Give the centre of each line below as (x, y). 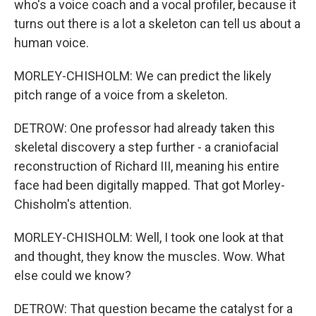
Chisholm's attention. (73, 204)
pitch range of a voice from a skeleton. (121, 95)
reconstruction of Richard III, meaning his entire (147, 166)
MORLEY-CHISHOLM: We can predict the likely (143, 76)
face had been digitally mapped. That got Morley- (150, 185)
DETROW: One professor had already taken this (145, 128)
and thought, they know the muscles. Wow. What (150, 256)
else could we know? (73, 275)
